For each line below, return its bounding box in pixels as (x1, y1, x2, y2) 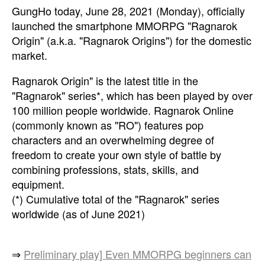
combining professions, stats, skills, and (12, 161, 199, 177)
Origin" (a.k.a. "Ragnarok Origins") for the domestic (12, 33, 251, 48)
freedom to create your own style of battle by (12, 147, 221, 162)
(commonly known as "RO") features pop (12, 117, 203, 132)
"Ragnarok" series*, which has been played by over (12, 88, 253, 103)
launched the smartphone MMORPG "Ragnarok (12, 18, 237, 33)
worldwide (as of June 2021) (12, 206, 145, 221)
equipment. (12, 176, 64, 192)
